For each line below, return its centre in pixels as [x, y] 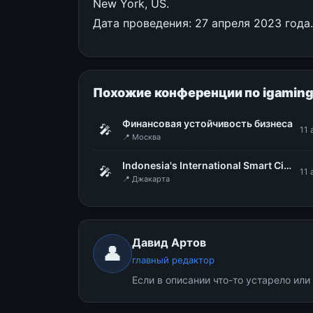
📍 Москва [141, 137]
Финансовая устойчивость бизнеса [208, 123]
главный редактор [173, 260]
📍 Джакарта [146, 179]
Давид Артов [169, 242]
